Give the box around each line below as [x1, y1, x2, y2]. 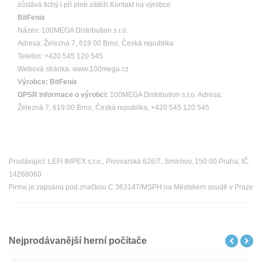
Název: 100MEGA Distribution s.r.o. [18, 26, 128, 35]
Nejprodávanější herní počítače [9, 236, 147, 246]
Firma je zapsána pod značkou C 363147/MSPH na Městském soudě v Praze [9, 183, 253, 191]
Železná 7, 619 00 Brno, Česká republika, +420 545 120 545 [18, 104, 209, 112]
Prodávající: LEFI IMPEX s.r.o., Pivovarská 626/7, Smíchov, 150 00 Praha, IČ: [9, 157, 250, 166]
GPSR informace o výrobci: [18, 91, 108, 99]
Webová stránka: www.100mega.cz [18, 65, 129, 73]
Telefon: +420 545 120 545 [18, 52, 103, 60]
